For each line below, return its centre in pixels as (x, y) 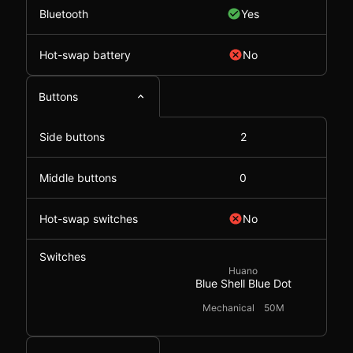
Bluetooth (64, 14)
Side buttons (72, 137)
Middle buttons (78, 178)
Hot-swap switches (89, 219)
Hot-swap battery (85, 55)
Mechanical (228, 308)
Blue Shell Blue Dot (243, 283)
